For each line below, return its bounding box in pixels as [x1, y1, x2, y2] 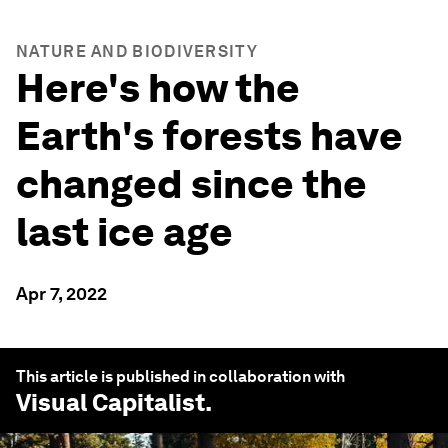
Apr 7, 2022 [16, 283, 107, 304]
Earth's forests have [16, 112, 403, 160]
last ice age [16, 208, 233, 256]
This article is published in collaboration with [16, 367, 345, 386]
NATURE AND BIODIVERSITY [16, 42, 258, 61]
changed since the [16, 160, 367, 208]
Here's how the [16, 64, 300, 112]
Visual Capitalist [16, 388, 205, 417]
